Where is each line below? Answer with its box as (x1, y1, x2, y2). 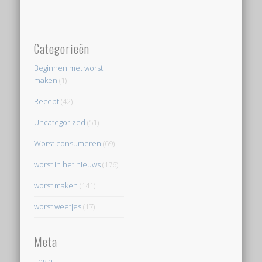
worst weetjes (34, 201, 82, 212)
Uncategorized (34, 117, 86, 128)
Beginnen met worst (34, 63, 104, 74)
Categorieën (34, 40, 90, 58)
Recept (34, 96, 60, 107)
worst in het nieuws (34, 159, 101, 170)
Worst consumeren (34, 138, 102, 149)
